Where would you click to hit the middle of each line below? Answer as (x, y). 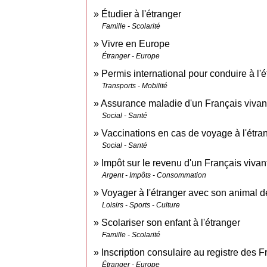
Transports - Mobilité (135, 86)
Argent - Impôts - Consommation (154, 176)
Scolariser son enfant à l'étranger (171, 223)
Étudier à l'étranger (142, 14)
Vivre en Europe (136, 44)
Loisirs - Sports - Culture (141, 205)
